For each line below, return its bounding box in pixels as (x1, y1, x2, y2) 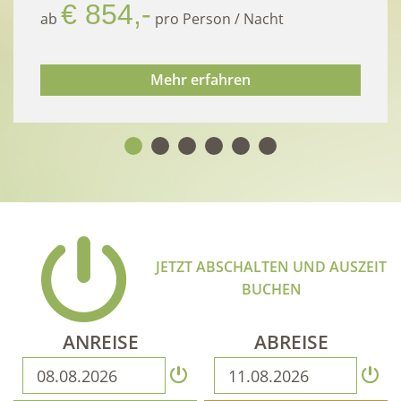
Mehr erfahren (150, 70, 251, 90)
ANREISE (62, 329, 139, 355)
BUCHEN (241, 279, 302, 300)
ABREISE (254, 329, 329, 355)
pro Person (155, 9, 231, 30)
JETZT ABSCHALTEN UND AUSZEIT (156, 257, 388, 277)
